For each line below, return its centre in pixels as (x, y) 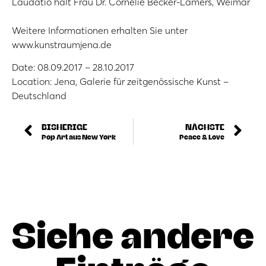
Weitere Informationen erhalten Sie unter (100, 30)
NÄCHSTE (205, 126)
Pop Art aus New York (79, 137)
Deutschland (39, 96)
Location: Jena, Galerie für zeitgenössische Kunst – (120, 82)
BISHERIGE (64, 126)
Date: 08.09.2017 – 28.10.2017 (73, 67)
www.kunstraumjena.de (62, 45)
